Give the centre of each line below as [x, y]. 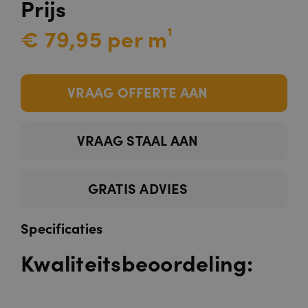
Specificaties [62, 227]
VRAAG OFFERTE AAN [138, 91]
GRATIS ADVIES [137, 187]
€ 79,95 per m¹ [97, 38]
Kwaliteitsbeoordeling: [137, 262]
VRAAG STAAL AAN [137, 139]
